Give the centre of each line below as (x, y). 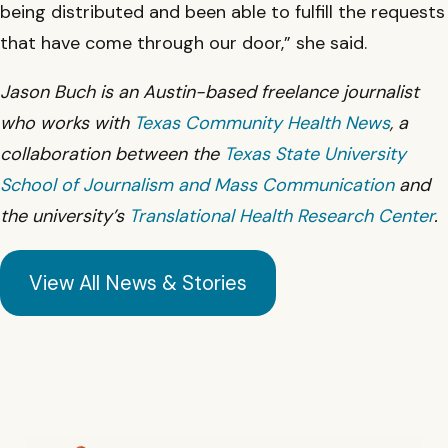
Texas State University (312, 154)
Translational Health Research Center (281, 216)
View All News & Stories (137, 282)
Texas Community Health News (262, 123)
